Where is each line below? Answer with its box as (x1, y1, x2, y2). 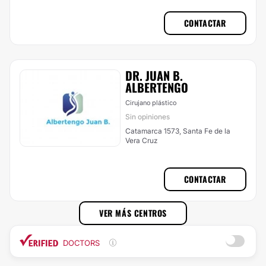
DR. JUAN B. (125, 66, 183, 84)
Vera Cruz (125, 136, 157, 145)
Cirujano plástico (125, 99, 176, 107)
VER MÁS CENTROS (99, 207, 167, 219)
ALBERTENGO (125, 78, 188, 96)
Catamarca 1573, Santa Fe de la (125, 126, 230, 135)
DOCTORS (63, 238, 100, 248)
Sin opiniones (125, 112, 170, 121)
